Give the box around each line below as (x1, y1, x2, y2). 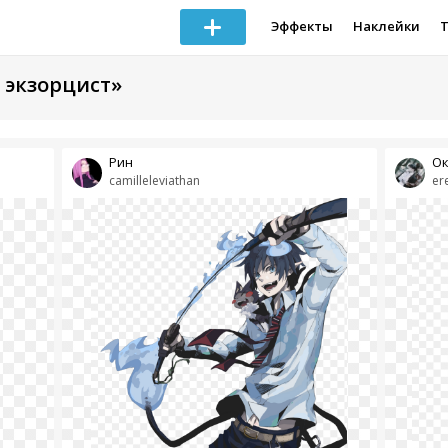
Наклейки (353, 17, 420, 35)
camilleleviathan (108, 172, 200, 189)
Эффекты (271, 17, 333, 35)
